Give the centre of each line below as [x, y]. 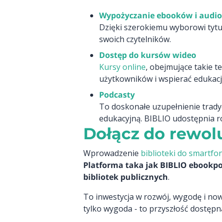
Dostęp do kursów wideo [148, 55]
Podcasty [117, 95]
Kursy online [122, 67]
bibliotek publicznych [126, 177]
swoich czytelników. [135, 39]
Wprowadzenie [112, 153]
